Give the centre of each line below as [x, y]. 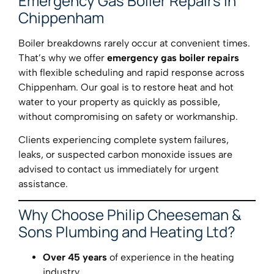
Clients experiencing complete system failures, [124, 139]
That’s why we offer [63, 57]
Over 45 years [75, 257]
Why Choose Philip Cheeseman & [130, 215]
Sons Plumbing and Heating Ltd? [127, 232]
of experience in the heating [171, 257]
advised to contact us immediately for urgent [119, 169]
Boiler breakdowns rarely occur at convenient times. [134, 43]
